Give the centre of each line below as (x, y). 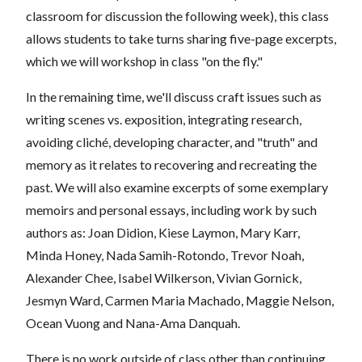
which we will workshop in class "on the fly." (144, 61)
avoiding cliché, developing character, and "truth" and (172, 141)
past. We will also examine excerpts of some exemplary (177, 187)
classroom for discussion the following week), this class (177, 15)
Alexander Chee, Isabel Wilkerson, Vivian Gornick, (164, 277)
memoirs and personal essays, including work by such (171, 209)
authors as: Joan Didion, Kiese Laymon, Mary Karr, (163, 232)
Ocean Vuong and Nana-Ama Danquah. (133, 322)
